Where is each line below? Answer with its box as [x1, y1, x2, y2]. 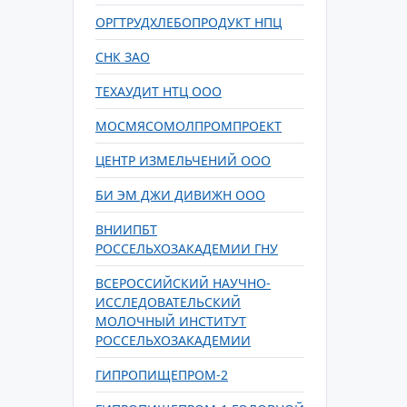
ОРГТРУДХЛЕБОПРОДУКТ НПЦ [95, 14, 282, 31]
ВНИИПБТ [95, 221, 157, 238]
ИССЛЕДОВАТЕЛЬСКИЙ [95, 293, 241, 311]
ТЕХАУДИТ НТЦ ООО [95, 83, 222, 100]
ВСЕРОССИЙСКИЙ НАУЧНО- [95, 274, 271, 292]
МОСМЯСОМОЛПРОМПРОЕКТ [95, 117, 282, 134]
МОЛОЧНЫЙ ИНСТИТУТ [95, 313, 246, 330]
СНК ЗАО [95, 48, 150, 65]
